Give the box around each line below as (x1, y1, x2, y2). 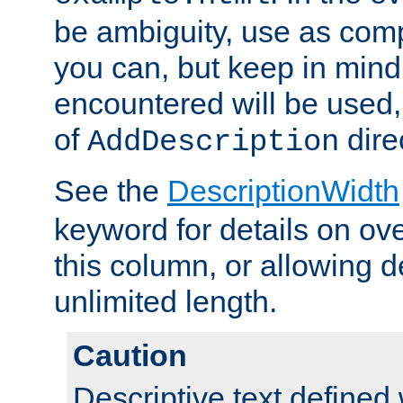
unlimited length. (54, 284, 277, 319)
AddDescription (87, 125, 339, 160)
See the (54, 174, 167, 209)
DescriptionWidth (167, 174, 399, 209)
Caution (73, 338, 187, 373)
